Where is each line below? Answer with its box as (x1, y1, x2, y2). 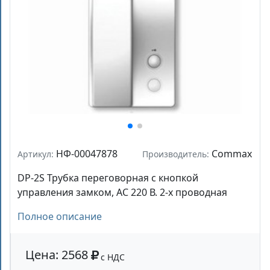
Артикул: (17, 148, 56, 160)
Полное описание (17, 209, 102, 223)
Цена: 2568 (25, 246, 91, 263)
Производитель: (142, 148, 209, 160)
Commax (209, 146, 252, 160)
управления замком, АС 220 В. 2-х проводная (17, 185, 227, 199)
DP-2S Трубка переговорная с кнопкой (17, 171, 198, 184)
